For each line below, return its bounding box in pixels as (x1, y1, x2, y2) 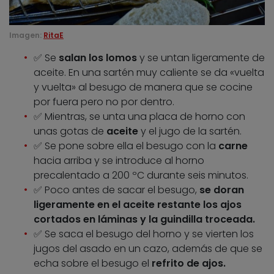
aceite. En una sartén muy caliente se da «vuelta (34, 65, 264, 80)
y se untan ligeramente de (137, 50, 265, 65)
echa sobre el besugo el (34, 256, 152, 270)
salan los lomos (59, 50, 137, 65)
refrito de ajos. (152, 256, 226, 270)
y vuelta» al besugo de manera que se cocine (34, 80, 253, 94)
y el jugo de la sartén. (138, 124, 242, 138)
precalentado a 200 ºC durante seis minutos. (34, 168, 248, 182)
